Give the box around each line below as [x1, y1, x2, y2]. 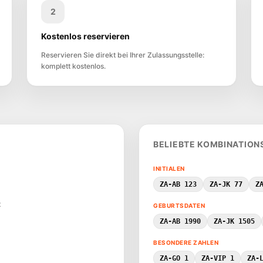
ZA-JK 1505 [214, 217, 255, 225]
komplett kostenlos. [41, 62, 106, 70]
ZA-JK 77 [210, 180, 242, 188]
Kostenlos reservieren [41, 31, 130, 41]
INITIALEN [153, 165, 185, 172]
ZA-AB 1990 [160, 217, 201, 225]
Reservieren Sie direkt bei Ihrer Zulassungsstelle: [41, 50, 205, 59]
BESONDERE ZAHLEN [153, 239, 218, 246]
